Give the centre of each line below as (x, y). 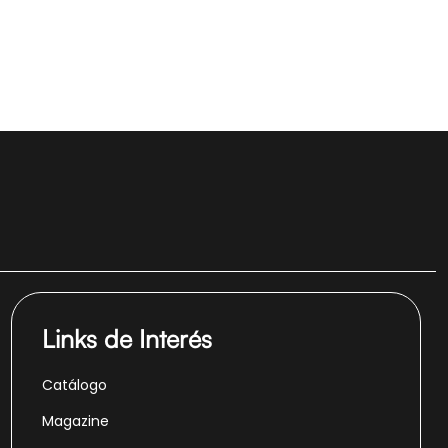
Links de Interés (127, 338)
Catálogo (74, 384)
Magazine (75, 420)
